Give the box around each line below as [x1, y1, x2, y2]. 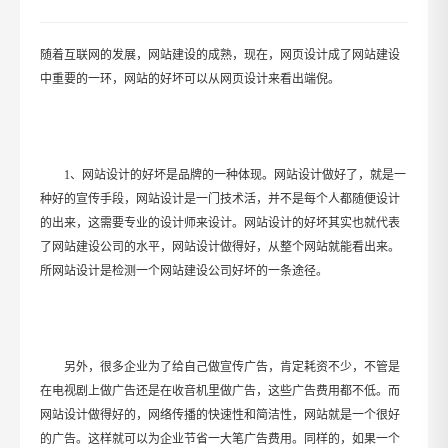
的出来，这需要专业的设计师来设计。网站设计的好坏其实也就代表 [40, 216, 400, 230]
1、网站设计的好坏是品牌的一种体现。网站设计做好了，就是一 [64, 168, 406, 182]
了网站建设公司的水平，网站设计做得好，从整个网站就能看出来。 [40, 240, 400, 254]
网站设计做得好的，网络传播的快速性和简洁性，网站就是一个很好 [40, 408, 400, 422]
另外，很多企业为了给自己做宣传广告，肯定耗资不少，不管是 [64, 360, 400, 374]
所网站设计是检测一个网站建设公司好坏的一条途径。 [40, 264, 328, 278]
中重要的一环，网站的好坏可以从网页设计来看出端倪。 [40, 72, 340, 86]
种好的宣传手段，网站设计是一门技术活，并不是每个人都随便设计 [40, 192, 400, 206]
